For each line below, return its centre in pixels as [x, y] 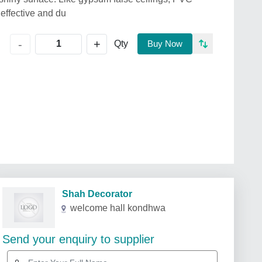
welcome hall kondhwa [118, 208]
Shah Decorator [94, 194]
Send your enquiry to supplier [78, 239]
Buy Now [165, 44]
